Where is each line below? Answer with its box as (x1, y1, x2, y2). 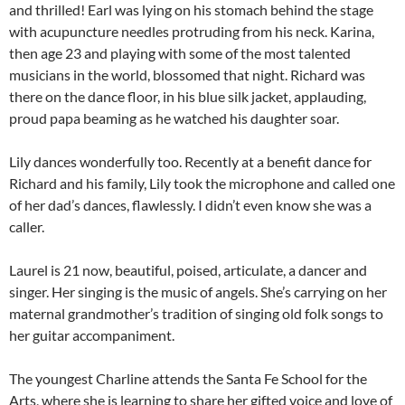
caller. (9, 217, 44, 235)
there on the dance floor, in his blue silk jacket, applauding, (9, 87, 366, 105)
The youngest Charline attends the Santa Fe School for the (9, 369, 367, 387)
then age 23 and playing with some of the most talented (9, 43, 351, 61)
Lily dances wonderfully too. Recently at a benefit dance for (9, 152, 372, 170)
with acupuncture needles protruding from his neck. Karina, (9, 22, 374, 40)
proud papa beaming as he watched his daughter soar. (9, 108, 339, 127)
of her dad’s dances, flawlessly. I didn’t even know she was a (9, 195, 372, 213)
